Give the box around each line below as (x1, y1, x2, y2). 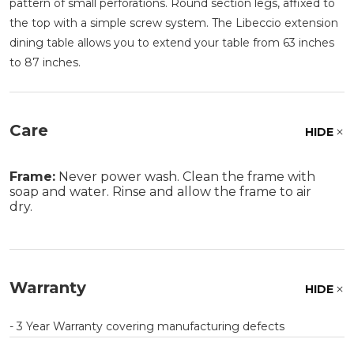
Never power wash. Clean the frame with (55, 168, 315, 184)
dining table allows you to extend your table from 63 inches (9, 35, 334, 50)
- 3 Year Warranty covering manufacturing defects (9, 318, 284, 333)
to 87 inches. (9, 55, 81, 70)
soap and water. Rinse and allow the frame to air (9, 183, 311, 199)
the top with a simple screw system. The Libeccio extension (9, 15, 338, 30)
